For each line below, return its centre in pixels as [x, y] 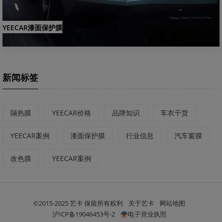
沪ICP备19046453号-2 [83, 214]
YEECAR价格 [72, 112]
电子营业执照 [147, 214]
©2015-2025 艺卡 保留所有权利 [78, 203]
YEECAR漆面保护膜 [32, 27]
